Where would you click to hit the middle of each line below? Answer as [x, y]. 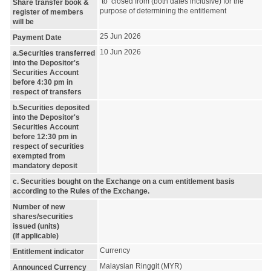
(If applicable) [36, 236]
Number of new [39, 207]
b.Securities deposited [51, 107]
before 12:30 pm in [45, 136]
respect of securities [48, 146]
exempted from [39, 156]
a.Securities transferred [54, 53]
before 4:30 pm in [43, 82]
